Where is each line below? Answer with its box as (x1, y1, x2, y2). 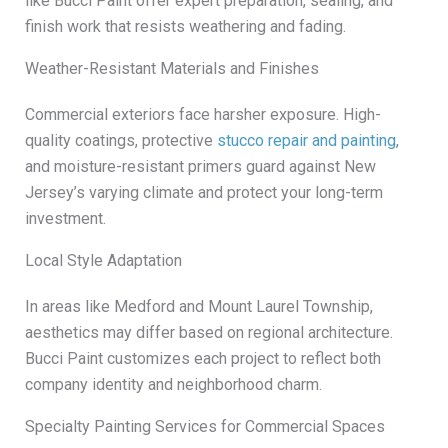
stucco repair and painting (216, 131, 396, 151)
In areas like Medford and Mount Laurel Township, (24, 297, 373, 317)
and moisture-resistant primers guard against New (24, 157, 376, 177)
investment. (24, 209, 106, 229)
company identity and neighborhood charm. (24, 375, 322, 395)
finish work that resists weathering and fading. (24, 17, 346, 37)
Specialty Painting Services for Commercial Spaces (24, 417, 385, 437)
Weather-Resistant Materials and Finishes (24, 59, 319, 79)
